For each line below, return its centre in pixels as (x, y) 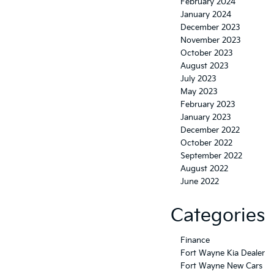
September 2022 (211, 156)
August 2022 (204, 168)
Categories (218, 216)
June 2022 (200, 181)
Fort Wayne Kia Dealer (223, 253)
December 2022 (210, 130)
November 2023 (211, 40)
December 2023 (210, 27)
